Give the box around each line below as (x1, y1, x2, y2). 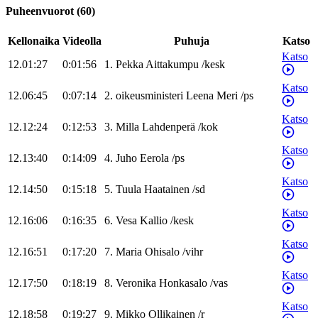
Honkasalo (159, 277, 207, 290)
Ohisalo (145, 246, 180, 258)
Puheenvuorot (6, 5, 74, 18)
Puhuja (174, 35, 209, 48)
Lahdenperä (142, 121, 195, 133)
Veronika (116, 277, 156, 290)
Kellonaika (8, 35, 60, 48)
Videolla (62, 35, 102, 48)
